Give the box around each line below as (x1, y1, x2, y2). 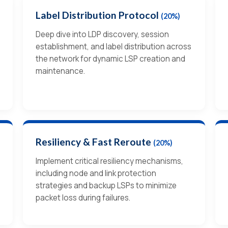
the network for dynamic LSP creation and (35, 53, 185, 64)
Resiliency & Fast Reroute (35, 135, 153, 148)
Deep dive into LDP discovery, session (35, 28, 169, 40)
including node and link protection (35, 167, 156, 179)
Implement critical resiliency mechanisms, (35, 155, 183, 166)
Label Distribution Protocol (35, 9, 161, 21)
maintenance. (35, 65, 85, 76)
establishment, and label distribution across (35, 41, 191, 52)
